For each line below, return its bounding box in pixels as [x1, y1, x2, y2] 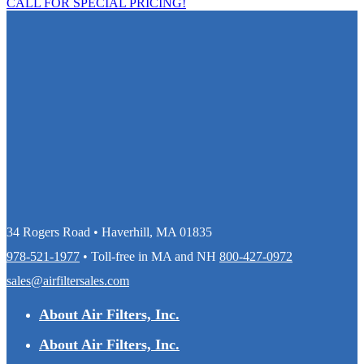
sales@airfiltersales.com [6, 274, 129, 288]
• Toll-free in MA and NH [80, 249, 219, 264]
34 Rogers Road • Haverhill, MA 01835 [6, 225, 212, 240]
